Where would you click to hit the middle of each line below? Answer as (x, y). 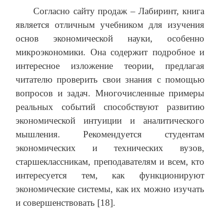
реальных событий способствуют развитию (110, 107)
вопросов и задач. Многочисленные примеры (110, 93)
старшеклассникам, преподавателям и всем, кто (110, 162)
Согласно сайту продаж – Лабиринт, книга (119, 11)
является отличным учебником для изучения (110, 25)
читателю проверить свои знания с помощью (110, 80)
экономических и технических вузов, (110, 148)
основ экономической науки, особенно (110, 39)
